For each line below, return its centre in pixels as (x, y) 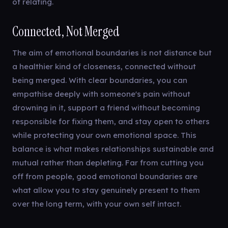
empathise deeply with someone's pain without (101, 94)
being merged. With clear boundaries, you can (100, 80)
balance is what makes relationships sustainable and (113, 149)
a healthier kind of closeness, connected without (104, 66)
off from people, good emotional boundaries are (105, 176)
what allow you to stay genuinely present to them (106, 190)
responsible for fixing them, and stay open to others (111, 121)
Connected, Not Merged (66, 32)
